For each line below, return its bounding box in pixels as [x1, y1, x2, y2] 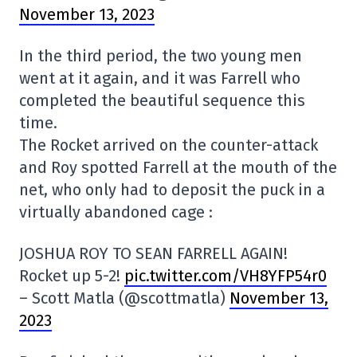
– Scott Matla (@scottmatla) [19, 288, 229, 308]
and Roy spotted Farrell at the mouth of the [19, 158, 337, 177]
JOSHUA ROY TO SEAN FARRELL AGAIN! [19, 244, 288, 263]
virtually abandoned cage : [19, 202, 213, 222]
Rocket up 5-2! [19, 266, 124, 285]
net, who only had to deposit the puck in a [19, 180, 325, 199]
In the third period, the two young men [19, 46, 302, 65]
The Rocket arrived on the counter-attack [19, 135, 318, 155]
